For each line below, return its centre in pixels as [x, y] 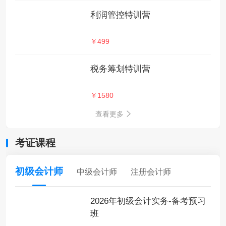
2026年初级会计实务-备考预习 [148, 201]
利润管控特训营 [121, 15]
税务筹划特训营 [121, 69]
